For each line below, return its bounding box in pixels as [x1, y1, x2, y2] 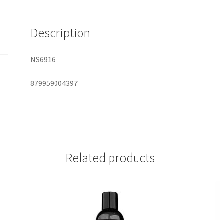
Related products [65, 149, 155, 165]
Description [30, 25, 91, 41]
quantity [75, 3, 104, 13]
